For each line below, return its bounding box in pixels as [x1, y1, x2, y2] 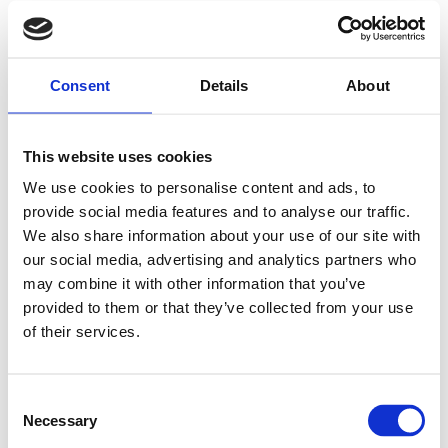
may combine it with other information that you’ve [23, 274, 366, 292]
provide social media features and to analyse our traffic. [23, 202, 411, 220]
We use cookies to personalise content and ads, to [23, 178, 376, 196]
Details [199, 76, 249, 93]
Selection [7, 415, 68, 433]
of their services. [23, 322, 140, 340]
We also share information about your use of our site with [23, 226, 421, 244]
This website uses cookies [23, 147, 213, 164]
